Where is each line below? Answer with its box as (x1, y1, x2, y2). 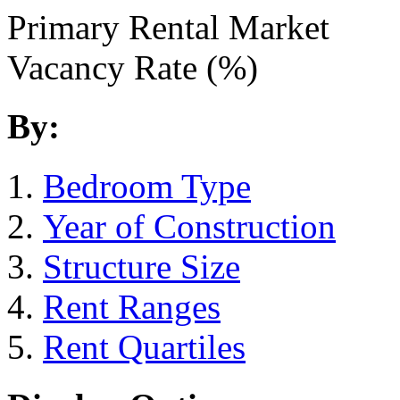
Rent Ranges (43, 287, 221, 326)
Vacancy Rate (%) (7, 48, 258, 87)
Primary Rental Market (7, 8, 329, 46)
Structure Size (43, 246, 240, 286)
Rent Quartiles (43, 327, 246, 366)
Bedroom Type (43, 166, 251, 205)
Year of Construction (43, 206, 336, 246)
